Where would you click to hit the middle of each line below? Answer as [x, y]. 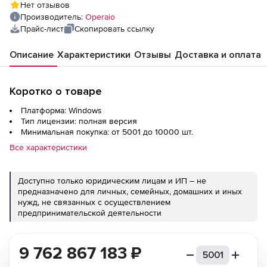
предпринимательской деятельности [90, 213]
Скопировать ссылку [114, 29]
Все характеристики [48, 147]
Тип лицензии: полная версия [79, 121]
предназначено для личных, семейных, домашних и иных [130, 191]
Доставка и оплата [218, 55]
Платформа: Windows [61, 110]
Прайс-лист [42, 29]
